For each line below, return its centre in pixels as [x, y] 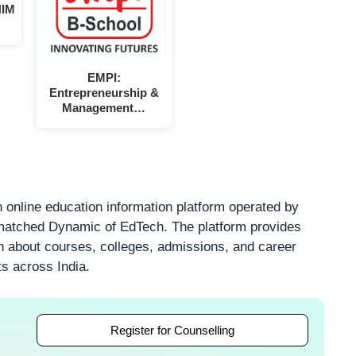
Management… [104, 108]
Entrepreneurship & [104, 93]
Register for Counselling [172, 330]
